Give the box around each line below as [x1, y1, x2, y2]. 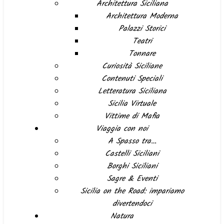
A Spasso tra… [107, 135, 156, 147]
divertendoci [112, 197, 152, 210]
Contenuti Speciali [101, 72, 162, 85]
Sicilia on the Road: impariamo [80, 185, 184, 197]
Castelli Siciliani [105, 147, 159, 160]
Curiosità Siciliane [102, 60, 162, 72]
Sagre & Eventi [106, 172, 157, 185]
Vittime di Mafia [104, 110, 159, 122]
